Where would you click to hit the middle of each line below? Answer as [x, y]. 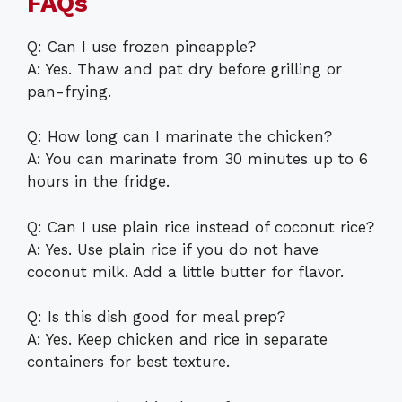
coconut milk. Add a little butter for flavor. [185, 271]
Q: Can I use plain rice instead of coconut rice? [201, 227]
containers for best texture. [128, 362]
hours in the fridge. [98, 182]
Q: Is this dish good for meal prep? [156, 317]
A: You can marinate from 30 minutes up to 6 [197, 159]
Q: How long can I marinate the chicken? [179, 137]
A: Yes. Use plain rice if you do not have [173, 249]
